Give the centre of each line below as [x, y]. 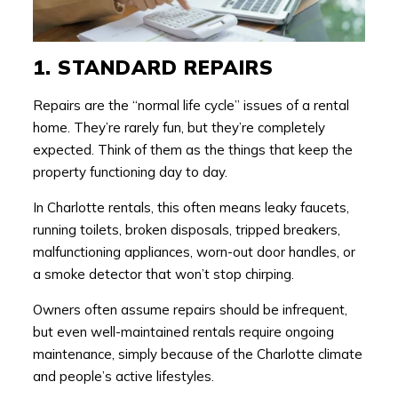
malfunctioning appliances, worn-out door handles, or [194, 251]
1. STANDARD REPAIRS [153, 67]
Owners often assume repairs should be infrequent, [190, 309]
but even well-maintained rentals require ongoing [183, 331]
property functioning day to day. [130, 171]
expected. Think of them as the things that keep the [192, 149]
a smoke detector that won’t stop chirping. [163, 274]
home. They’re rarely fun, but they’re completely [179, 127]
